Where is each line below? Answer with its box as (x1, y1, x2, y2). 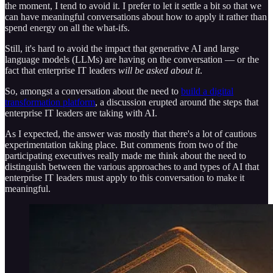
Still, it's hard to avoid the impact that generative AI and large (5, 43, 239, 54)
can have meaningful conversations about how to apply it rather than (5, 11, 267, 22)
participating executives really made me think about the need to (5, 150, 246, 161)
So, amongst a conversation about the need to (5, 85, 181, 96)
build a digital (181, 85, 233, 96)
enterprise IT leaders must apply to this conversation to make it (5, 172, 244, 183)
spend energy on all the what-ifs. (5, 22, 130, 33)
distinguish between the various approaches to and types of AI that (5, 161, 259, 172)
